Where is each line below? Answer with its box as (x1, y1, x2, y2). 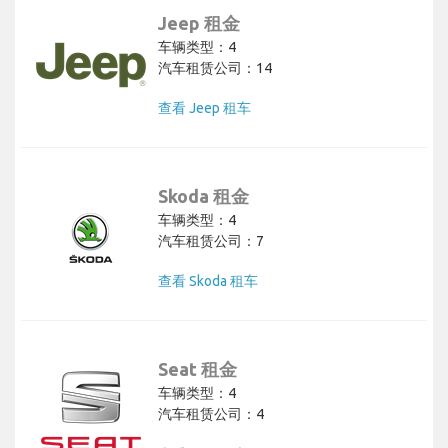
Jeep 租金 (158, 13, 240, 34)
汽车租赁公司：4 (158, 406, 264, 423)
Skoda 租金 (158, 186, 249, 207)
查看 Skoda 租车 (158, 273, 258, 290)
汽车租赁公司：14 (158, 60, 272, 77)
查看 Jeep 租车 (158, 100, 251, 117)
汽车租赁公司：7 (158, 233, 264, 250)
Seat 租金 (158, 359, 237, 380)
